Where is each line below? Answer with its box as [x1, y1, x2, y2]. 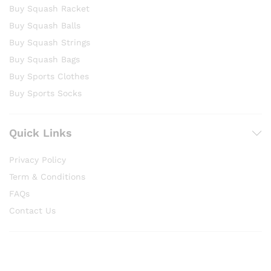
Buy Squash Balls [9, 21, 80, 31]
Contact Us [9, 206, 56, 216]
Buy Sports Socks [9, 88, 82, 99]
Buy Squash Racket [9, 4, 90, 14]
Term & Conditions [9, 172, 85, 182]
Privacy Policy [9, 155, 66, 165]
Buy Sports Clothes [9, 71, 89, 82]
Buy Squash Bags [9, 54, 80, 65]
